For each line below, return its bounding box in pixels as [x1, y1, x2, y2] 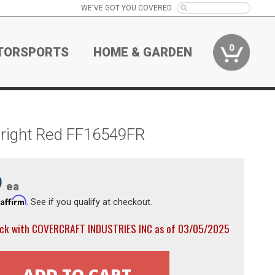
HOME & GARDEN [93, 45, 193, 60]
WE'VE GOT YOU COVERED [80, 4, 172, 12]
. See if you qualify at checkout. [26, 196, 152, 207]
